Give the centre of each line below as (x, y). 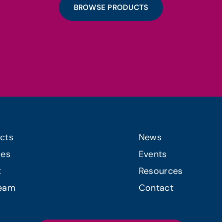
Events (153, 154)
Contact (156, 188)
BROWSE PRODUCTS (111, 8)
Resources (161, 171)
